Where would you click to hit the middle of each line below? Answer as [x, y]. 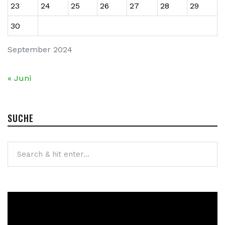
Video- [19, 198]
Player [19, 213]
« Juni [19, 78]
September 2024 [40, 49]
